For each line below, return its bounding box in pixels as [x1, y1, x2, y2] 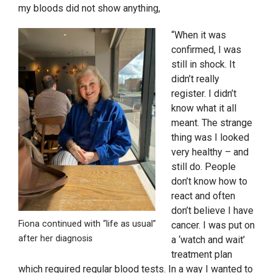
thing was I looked [171, 132, 249, 144]
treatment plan [171, 249, 232, 261]
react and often [171, 190, 235, 202]
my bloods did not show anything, [18, 2, 172, 15]
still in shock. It [171, 58, 235, 71]
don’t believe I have [171, 205, 253, 217]
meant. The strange [171, 117, 252, 129]
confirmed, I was [171, 44, 241, 56]
